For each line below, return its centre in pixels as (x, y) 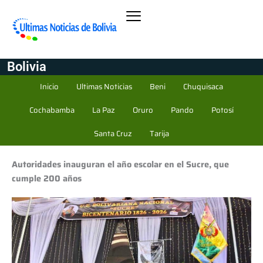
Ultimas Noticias (104, 86)
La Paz (104, 110)
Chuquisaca (203, 86)
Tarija (159, 133)
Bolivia (26, 66)
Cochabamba (52, 110)
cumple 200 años (47, 178)
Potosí (222, 110)
